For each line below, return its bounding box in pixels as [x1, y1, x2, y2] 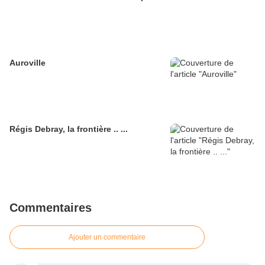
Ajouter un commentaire [69, 233, 146, 241]
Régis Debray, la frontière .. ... [9, 124, 128, 134]
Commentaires [9, 201, 92, 214]
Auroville [9, 58, 46, 67]
